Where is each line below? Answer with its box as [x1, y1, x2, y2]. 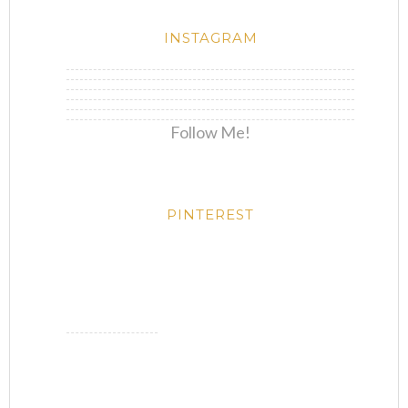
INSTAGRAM [163, 29, 258, 47]
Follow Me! [170, 122, 250, 143]
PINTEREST [167, 206, 254, 224]
